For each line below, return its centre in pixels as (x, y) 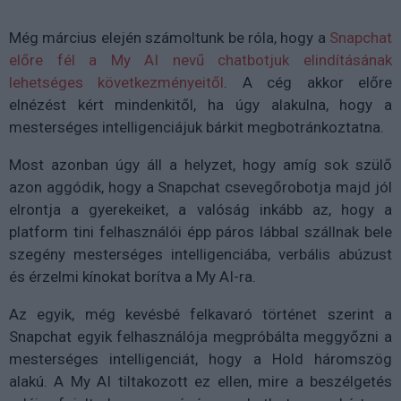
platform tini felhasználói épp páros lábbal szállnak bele (200, 231)
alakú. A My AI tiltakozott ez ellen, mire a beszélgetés (200, 381)
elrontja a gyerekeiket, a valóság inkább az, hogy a (200, 209)
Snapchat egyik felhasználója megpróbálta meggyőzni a (200, 336)
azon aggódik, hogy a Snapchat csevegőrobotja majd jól (200, 187)
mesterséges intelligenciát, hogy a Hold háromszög (200, 358)
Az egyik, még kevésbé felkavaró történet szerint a (200, 314)
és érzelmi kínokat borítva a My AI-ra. (132, 276)
